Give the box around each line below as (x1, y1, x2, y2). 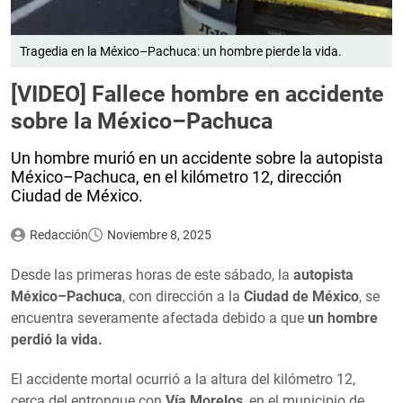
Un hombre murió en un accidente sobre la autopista (11, 148, 383, 167)
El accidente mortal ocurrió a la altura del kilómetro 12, (11, 370, 355, 388)
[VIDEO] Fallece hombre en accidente (11, 80, 384, 107)
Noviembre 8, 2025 (106, 227, 211, 242)
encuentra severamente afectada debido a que (11, 309, 308, 327)
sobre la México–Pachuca (11, 107, 273, 134)
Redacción (29, 227, 88, 242)
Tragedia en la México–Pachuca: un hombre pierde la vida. (20, 43, 342, 58)
